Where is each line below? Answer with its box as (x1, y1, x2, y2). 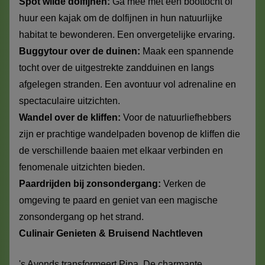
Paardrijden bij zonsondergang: (19, 179, 161, 189)
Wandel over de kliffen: (19, 112, 121, 123)
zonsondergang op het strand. (19, 212, 144, 222)
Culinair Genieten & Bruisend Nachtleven (19, 228, 203, 239)
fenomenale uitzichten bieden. (19, 162, 145, 173)
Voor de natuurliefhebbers (121, 112, 231, 123)
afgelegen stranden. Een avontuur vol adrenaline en (19, 79, 236, 90)
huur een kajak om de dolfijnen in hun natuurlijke (19, 13, 222, 24)
